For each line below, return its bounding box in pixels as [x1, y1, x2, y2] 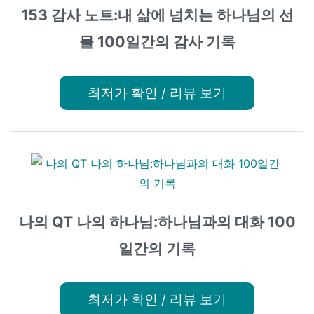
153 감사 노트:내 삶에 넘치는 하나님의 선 [20, 5, 294, 24]
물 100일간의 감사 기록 [78, 32, 235, 50]
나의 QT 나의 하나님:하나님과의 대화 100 [18, 212, 296, 231]
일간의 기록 [118, 239, 196, 258]
